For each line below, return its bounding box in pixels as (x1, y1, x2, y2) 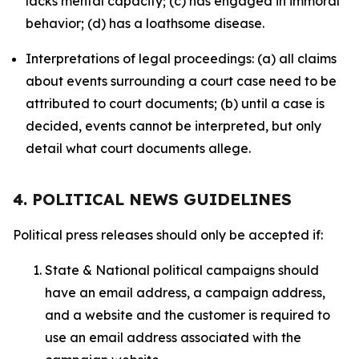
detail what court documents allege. (26, 140, 251, 156)
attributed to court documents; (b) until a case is (26, 95, 325, 111)
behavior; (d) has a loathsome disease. (26, 15, 264, 31)
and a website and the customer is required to (45, 307, 330, 323)
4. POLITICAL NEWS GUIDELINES (13, 189, 292, 209)
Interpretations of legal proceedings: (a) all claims (26, 50, 337, 67)
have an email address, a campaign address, (45, 284, 325, 301)
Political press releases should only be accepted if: (13, 227, 326, 243)
